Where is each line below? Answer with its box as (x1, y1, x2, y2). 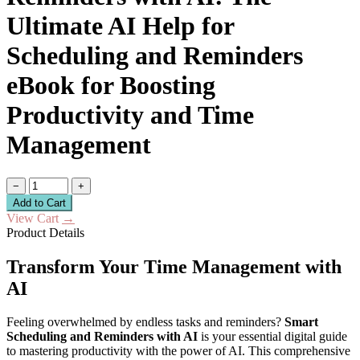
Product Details (6, 225, 84, 239)
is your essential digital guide (198, 329, 347, 344)
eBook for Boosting (6, 71, 215, 100)
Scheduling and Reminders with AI (6, 329, 198, 344)
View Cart (6, 211, 62, 225)
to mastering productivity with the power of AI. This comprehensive (6, 344, 350, 358)
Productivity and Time (6, 100, 254, 130)
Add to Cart (13, 196, 66, 209)
